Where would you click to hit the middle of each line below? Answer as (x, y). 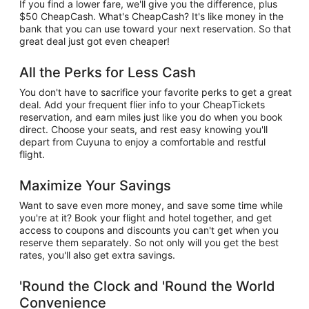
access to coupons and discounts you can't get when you (149, 230)
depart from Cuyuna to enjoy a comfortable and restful (142, 142)
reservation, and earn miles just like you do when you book (151, 117)
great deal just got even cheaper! (94, 41)
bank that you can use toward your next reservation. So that (155, 29)
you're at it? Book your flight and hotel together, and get (146, 218)
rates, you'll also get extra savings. (97, 255)
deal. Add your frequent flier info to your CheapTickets (142, 104)
